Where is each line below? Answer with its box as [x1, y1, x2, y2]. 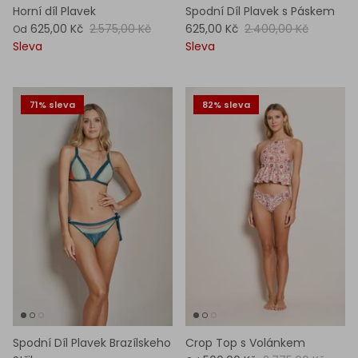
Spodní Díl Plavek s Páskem [185, 3, 335, 20]
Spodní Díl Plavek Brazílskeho [13, 334, 171, 351]
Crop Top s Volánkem [185, 334, 305, 351]
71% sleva [30, 97, 75, 111]
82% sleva [202, 97, 250, 111]
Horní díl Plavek [13, 3, 96, 20]
